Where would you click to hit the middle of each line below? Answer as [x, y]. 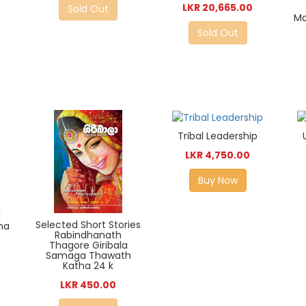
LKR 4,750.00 [218, 155]
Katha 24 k [88, 265]
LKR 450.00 [88, 284]
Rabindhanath [88, 235]
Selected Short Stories [88, 224]
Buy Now [218, 181]
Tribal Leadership [218, 136]
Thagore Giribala [88, 245]
